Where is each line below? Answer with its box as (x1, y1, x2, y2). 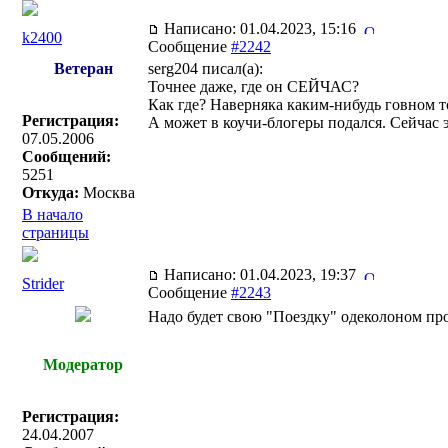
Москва (79, 184, 135, 201)
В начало (22, 206, 83, 223)
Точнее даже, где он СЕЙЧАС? (148, 78, 359, 95)
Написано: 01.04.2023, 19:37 (160, 266, 364, 283)
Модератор (43, 356, 123, 373)
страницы (22, 224, 89, 241)
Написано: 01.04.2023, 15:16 (160, 20, 364, 37)
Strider (22, 275, 64, 292)
